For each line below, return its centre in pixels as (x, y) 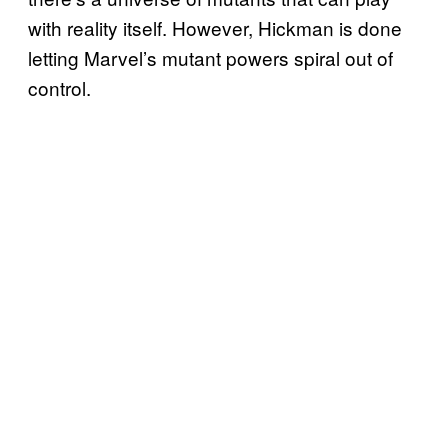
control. (59, 88)
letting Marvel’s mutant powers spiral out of (210, 58)
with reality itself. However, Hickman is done (215, 28)
